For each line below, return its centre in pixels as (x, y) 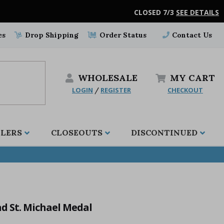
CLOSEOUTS (76, 133)
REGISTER (116, 90)
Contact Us (191, 35)
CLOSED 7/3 (155, 12)
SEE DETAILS (197, 12)
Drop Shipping (51, 35)
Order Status (122, 35)
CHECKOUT (185, 90)
